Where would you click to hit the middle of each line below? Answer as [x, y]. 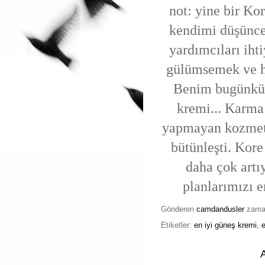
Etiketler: [177, 225]
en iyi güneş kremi [225, 225]
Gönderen [179, 209]
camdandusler [220, 209]
